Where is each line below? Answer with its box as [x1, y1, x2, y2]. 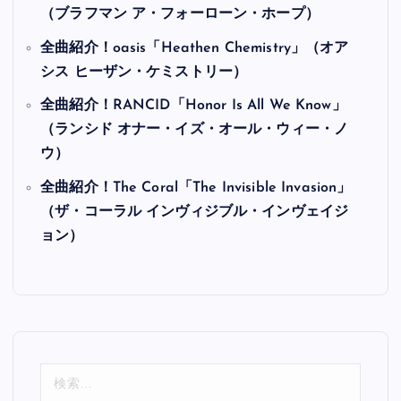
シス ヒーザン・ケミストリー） [40, 64, 248, 80]
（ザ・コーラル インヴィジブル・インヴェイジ [40, 205, 349, 220]
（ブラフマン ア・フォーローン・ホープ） [40, 7, 320, 22]
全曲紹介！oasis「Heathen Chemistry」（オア [40, 40, 349, 55]
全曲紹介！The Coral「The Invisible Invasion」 [40, 181, 352, 196]
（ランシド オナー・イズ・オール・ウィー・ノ [40, 123, 349, 138]
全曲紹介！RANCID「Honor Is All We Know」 [40, 98, 346, 114]
